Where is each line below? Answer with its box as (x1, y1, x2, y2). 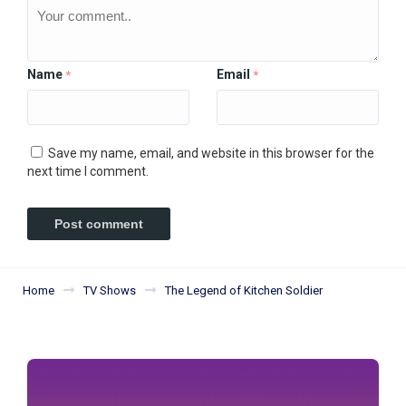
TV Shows (83, 284, 136, 298)
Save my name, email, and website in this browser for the (48, 146, 374, 161)
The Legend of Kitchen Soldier (165, 284, 323, 298)
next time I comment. (27, 164, 149, 179)
